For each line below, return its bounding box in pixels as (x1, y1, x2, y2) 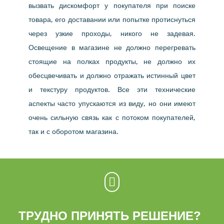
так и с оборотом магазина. (28, 126, 118, 136)
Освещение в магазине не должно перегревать (28, 42, 196, 52)
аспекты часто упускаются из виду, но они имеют (28, 98, 196, 108)
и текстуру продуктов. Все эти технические (28, 84, 196, 94)
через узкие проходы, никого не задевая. (28, 28, 196, 38)
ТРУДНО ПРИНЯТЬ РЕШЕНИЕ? (18, 209, 201, 223)
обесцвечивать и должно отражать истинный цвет (28, 70, 196, 80)
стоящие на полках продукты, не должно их (28, 56, 196, 66)
